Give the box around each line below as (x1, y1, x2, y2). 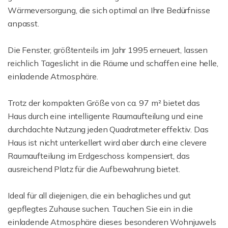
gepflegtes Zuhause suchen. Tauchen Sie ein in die (8, 204, 193, 214)
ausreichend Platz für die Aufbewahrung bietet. (8, 164, 180, 174)
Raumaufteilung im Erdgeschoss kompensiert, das (8, 151, 190, 161)
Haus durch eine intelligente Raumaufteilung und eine (8, 111, 203, 121)
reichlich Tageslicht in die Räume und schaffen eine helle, (8, 58, 218, 68)
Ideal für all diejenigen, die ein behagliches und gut (8, 190, 191, 201)
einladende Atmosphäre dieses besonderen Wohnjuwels (8, 217, 216, 227)
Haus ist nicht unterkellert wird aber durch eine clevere (8, 137, 207, 148)
